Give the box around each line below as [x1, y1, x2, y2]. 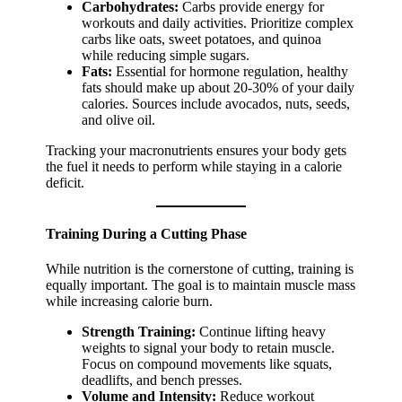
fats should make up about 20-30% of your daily [82, 79, 355, 95]
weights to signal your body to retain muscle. [82, 340, 336, 356]
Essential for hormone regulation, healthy [112, 63, 349, 79]
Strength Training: [82, 324, 197, 340]
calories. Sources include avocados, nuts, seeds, [82, 95, 351, 111]
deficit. [46, 174, 85, 190]
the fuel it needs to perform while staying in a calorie [46, 158, 343, 174]
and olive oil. [82, 111, 156, 127]
